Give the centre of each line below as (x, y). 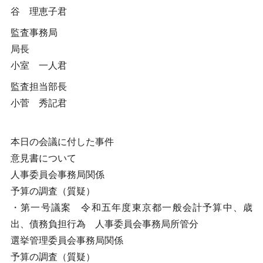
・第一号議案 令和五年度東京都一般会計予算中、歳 (131, 208)
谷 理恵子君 (38, 11)
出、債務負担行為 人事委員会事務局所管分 (104, 224)
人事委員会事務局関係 (57, 175)
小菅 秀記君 (38, 103)
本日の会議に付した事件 (62, 142)
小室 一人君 (38, 65)
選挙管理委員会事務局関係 (67, 240)
